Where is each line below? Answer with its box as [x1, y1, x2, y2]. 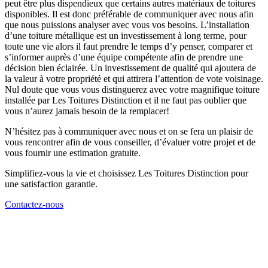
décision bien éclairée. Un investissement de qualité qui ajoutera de [5, 63, 256, 74]
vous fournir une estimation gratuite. [5, 148, 141, 159]
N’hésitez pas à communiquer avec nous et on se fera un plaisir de [5, 126, 253, 137]
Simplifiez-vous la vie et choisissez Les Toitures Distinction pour [5, 168, 248, 179]
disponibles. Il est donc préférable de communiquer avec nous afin [5, 9, 254, 20]
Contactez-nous [5, 199, 63, 210]
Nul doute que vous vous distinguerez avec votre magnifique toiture [5, 84, 260, 95]
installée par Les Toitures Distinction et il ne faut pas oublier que [5, 95, 246, 106]
